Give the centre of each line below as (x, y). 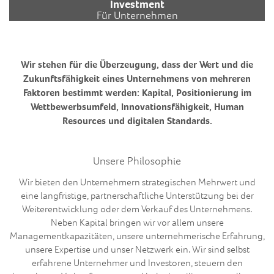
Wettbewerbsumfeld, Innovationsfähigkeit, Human (137, 106)
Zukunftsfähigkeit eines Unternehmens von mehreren (137, 78)
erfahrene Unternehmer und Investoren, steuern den (137, 263)
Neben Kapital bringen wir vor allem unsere (137, 222)
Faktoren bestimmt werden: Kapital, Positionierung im (137, 92)
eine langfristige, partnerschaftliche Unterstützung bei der (137, 195)
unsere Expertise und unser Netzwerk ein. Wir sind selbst (137, 249)
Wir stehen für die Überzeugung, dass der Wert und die (137, 64)
